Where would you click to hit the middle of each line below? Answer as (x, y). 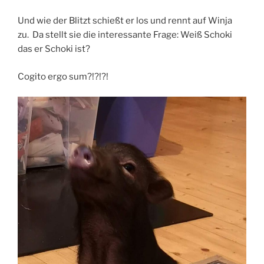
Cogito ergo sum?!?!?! (63, 76)
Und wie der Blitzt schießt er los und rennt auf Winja (125, 21)
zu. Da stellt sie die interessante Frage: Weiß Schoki (125, 35)
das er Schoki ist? (54, 49)
